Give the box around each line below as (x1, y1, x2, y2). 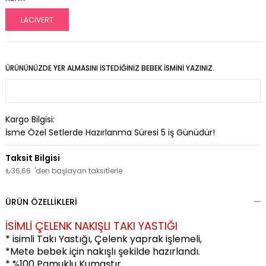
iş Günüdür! (165, 126, 215, 139)
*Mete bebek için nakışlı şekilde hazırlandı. (5, 245, 200, 259)
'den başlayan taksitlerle (34, 166, 122, 176)
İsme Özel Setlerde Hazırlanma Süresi (5, 126, 161, 139)
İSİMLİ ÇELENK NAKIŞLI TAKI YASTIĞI (5, 218, 178, 234)
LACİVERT (20, 15, 53, 26)
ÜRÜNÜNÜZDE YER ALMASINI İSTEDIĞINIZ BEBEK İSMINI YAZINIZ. (5, 63, 214, 74)
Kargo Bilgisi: (5, 113, 55, 126)
